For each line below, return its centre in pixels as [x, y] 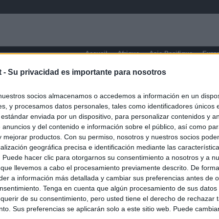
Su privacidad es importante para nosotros [87, 72]
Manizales [77, 76]
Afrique [128, 54]
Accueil [96, 54]
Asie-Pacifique [171, 54]
